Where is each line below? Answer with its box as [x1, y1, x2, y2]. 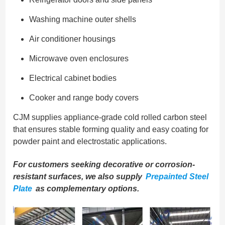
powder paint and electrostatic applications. [13, 137, 167, 146]
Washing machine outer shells [29, 15, 137, 24]
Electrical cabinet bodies [29, 74, 117, 83]
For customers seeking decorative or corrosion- [13, 160, 195, 169]
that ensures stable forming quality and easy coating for [13, 125, 209, 134]
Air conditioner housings [29, 35, 116, 44]
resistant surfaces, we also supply [13, 172, 145, 181]
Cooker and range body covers [29, 93, 139, 102]
